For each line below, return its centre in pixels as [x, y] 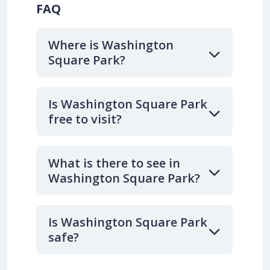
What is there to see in [114, 163]
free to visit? [85, 119]
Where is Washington [111, 45]
